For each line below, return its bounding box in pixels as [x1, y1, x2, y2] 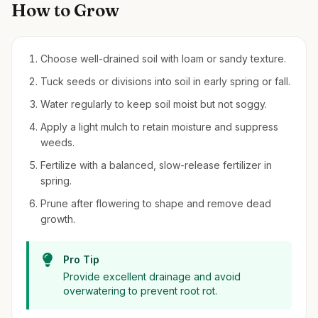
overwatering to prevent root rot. [63, 285, 217, 297]
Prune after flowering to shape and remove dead [40, 197, 271, 209]
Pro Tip [63, 253, 99, 265]
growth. [40, 213, 75, 225]
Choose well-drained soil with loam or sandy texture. [40, 53, 286, 65]
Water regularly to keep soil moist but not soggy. [40, 98, 267, 110]
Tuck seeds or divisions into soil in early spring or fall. [40, 75, 290, 87]
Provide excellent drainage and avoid [63, 270, 241, 283]
